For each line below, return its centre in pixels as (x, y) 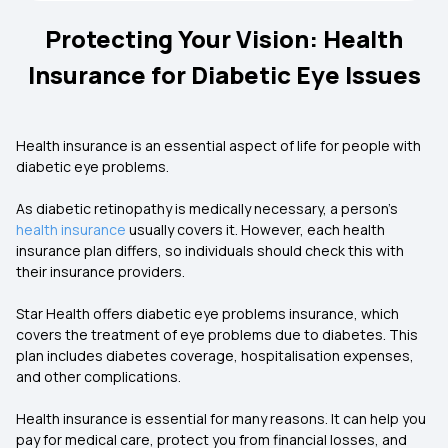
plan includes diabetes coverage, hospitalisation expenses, (215, 355)
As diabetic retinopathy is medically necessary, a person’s (207, 208)
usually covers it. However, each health (255, 229)
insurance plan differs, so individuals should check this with (210, 250)
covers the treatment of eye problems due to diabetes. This (217, 334)
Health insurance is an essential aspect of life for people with (218, 145)
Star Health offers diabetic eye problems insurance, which (207, 313)
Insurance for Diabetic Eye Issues (224, 74)
